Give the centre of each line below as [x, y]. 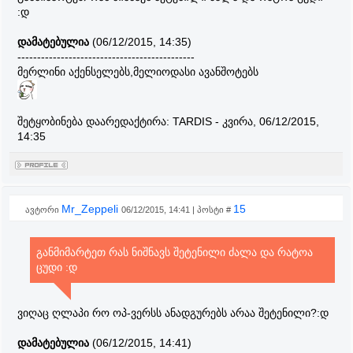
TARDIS [192, 121]
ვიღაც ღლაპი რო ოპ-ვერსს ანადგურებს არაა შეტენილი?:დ [173, 313]
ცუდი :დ [56, 267]
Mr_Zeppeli [91, 209]
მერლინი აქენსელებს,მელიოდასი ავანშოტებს [138, 72]
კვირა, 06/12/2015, [271, 121]
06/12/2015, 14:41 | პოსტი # [177, 210]
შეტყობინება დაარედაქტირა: [95, 121]
